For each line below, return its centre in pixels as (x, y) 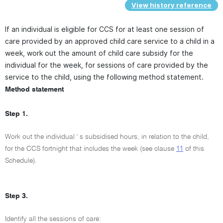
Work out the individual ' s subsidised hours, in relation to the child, (107, 137)
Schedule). (21, 161)
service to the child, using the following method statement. (104, 77)
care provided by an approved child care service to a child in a (110, 41)
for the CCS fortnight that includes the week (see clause (91, 149)
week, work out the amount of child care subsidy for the (99, 53)
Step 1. (16, 114)
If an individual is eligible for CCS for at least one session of (105, 29)
